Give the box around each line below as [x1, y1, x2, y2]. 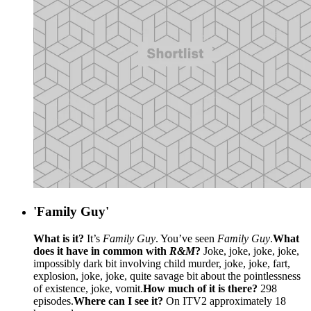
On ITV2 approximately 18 [163, 294, 286, 307]
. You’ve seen [155, 232, 217, 244]
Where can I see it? [74, 294, 163, 307]
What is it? [33, 232, 84, 244]
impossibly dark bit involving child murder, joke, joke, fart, [33, 257, 290, 269]
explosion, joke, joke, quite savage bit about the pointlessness [33, 269, 301, 282]
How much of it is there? [143, 282, 258, 294]
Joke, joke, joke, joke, [201, 244, 299, 257]
